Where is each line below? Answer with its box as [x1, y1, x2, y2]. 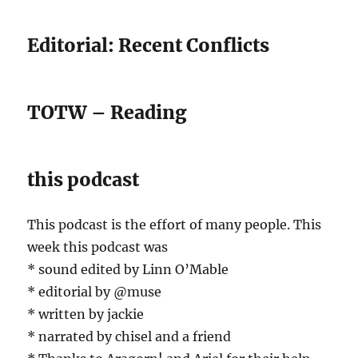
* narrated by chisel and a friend [27, 328, 232, 345]
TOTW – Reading [27, 101, 188, 125]
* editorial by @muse [27, 284, 162, 300]
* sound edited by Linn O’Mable [27, 261, 229, 278]
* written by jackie [27, 306, 145, 323]
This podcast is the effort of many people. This [27, 217, 322, 233]
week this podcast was [27, 239, 169, 256]
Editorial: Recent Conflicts [27, 34, 270, 58]
